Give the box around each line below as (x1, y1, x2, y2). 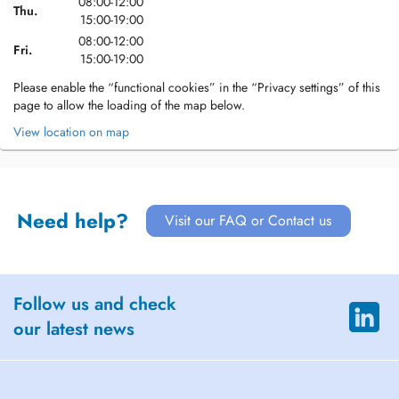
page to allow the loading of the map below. (13, 96, 245, 114)
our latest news (13, 316, 134, 342)
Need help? (16, 207, 128, 235)
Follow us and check (13, 291, 176, 317)
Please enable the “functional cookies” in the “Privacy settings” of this (13, 78, 380, 96)
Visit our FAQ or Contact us (165, 210, 332, 231)
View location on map (13, 123, 129, 141)
